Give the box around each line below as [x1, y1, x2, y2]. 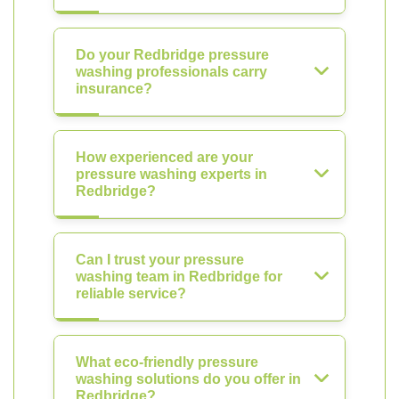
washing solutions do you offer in [76, 371, 301, 387]
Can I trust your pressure [76, 252, 244, 267]
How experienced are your [76, 150, 253, 165]
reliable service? [76, 286, 186, 301]
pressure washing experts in [76, 167, 267, 182]
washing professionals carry [76, 64, 267, 79]
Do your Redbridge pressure [76, 47, 269, 62]
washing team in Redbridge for [76, 269, 282, 284]
